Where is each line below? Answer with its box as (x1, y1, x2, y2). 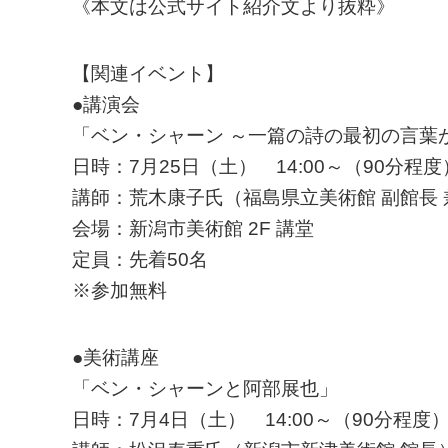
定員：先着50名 (72, 249, 208, 270)
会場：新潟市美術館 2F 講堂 (72, 218, 314, 239)
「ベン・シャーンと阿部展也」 (72, 378, 338, 399)
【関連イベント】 (72, 63, 224, 84)
